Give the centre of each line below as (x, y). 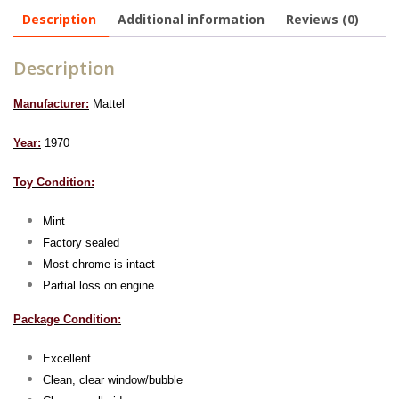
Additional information (191, 19)
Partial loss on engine (98, 285)
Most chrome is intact (98, 264)
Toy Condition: (54, 182)
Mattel (107, 103)
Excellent (66, 358)
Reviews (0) (322, 19)
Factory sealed (81, 242)
